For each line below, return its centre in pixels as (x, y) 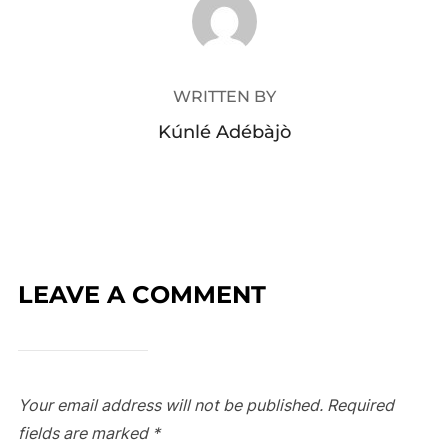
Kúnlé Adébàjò (224, 132)
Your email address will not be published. (170, 405)
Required (360, 405)
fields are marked (84, 433)
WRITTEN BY (224, 96)
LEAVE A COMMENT (141, 294)
